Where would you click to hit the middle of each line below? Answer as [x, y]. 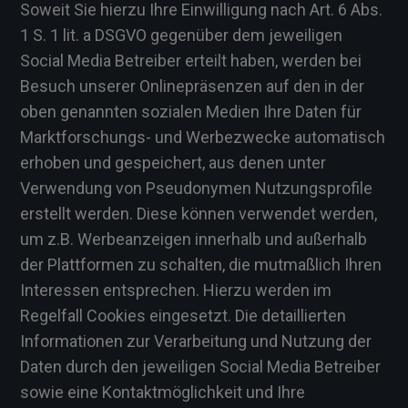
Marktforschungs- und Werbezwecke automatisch [203, 137]
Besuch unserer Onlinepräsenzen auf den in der [192, 86]
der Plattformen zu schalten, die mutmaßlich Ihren [201, 265]
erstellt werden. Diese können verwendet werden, [199, 214]
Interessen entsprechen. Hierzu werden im [176, 290]
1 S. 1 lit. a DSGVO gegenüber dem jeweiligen [181, 35]
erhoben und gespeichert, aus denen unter [173, 163]
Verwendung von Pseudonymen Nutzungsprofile [196, 188]
